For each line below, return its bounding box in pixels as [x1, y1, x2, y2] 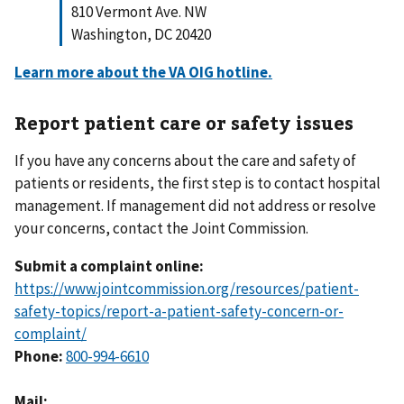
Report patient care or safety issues [14, 110, 353, 135]
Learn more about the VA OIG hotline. [14, 62, 272, 83]
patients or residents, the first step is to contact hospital [14, 172, 381, 193]
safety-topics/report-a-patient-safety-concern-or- [14, 300, 344, 321]
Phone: [14, 345, 66, 366]
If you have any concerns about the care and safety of [14, 150, 356, 170]
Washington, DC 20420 [71, 24, 211, 45]
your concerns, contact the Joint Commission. [14, 217, 308, 238]
